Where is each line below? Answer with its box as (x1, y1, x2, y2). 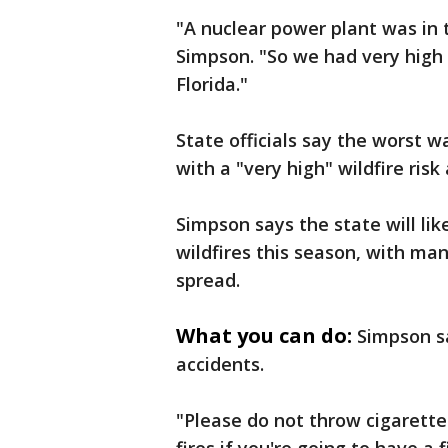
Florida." (176, 72, 248, 97)
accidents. (176, 352, 264, 377)
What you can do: (176, 322, 352, 350)
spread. (176, 268, 240, 293)
